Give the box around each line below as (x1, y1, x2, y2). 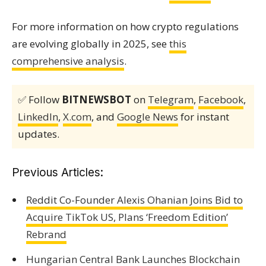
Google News (117, 110, 178, 123)
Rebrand (26, 227, 66, 241)
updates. (18, 127, 59, 141)
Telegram (148, 93, 194, 106)
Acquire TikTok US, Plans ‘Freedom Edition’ (26, 210, 228, 224)
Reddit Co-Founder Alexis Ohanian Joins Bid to (26, 193, 243, 207)
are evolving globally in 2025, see (12, 37, 169, 50)
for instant (178, 110, 229, 123)
